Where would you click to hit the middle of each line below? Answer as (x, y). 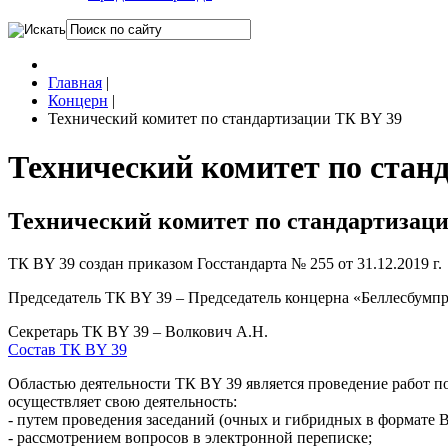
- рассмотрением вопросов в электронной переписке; (190, 437)
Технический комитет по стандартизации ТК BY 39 (225, 118)
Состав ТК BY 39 (67, 349)
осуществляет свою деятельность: (122, 401)
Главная (75, 82)
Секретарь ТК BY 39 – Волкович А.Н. (138, 331)
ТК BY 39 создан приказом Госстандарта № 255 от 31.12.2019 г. (225, 263)
